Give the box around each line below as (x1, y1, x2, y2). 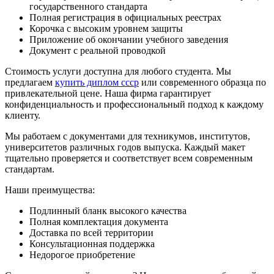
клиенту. (5, 110, 40, 121)
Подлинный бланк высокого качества (29, 206, 187, 217)
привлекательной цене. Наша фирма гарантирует (5, 88, 211, 99)
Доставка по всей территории (29, 228, 154, 239)
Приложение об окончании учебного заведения (29, 34, 228, 45)
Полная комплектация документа (29, 217, 168, 228)
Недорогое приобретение (29, 250, 135, 261)
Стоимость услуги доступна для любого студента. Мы (5, 66, 231, 77)
